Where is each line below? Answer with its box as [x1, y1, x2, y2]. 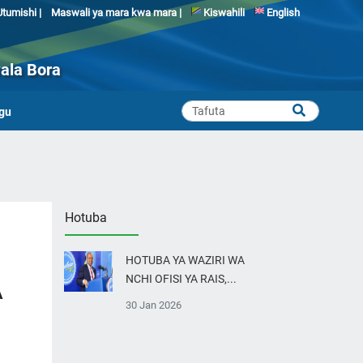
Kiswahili [200, 6, 245, 19]
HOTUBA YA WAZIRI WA [126, 253, 245, 267]
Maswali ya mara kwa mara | [50, 6, 181, 19]
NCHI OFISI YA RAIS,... [126, 271, 237, 286]
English [263, 6, 300, 19]
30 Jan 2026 [126, 298, 181, 311]
